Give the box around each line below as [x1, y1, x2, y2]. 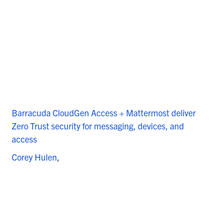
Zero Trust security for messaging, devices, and [12, 120, 184, 132]
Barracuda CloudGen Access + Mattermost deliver [12, 107, 196, 119]
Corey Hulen [12, 151, 57, 163]
